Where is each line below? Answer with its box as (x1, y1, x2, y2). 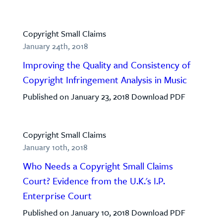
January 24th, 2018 (23, 40, 88, 52)
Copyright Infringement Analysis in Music (23, 73, 187, 86)
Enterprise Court (23, 189, 92, 202)
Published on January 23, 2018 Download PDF (23, 90, 185, 103)
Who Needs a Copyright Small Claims (23, 159, 173, 172)
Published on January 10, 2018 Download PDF (23, 206, 189, 219)
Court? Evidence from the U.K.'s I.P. (23, 174, 165, 187)
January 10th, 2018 (23, 141, 88, 153)
